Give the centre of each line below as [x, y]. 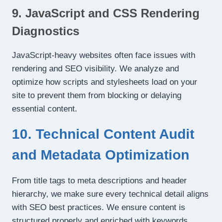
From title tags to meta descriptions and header [99, 181]
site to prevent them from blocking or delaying [97, 96]
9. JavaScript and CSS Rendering [106, 13]
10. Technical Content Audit [103, 134]
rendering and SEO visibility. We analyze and [95, 69]
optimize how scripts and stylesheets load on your [105, 82]
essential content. [45, 109]
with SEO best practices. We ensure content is [99, 208]
